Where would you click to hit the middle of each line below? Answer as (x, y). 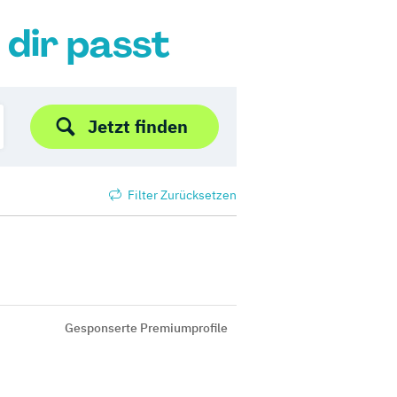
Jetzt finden (138, 126)
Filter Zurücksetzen (181, 195)
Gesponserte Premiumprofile (146, 328)
